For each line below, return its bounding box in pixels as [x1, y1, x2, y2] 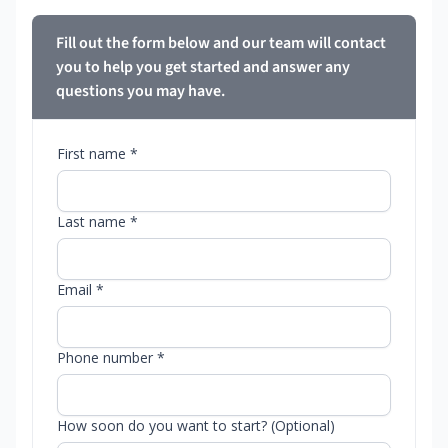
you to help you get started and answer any [56, 56, 350, 79]
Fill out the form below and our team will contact [56, 32, 386, 55]
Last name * [57, 212, 138, 232]
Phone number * [57, 348, 165, 368]
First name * [57, 144, 138, 164]
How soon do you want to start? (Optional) [57, 416, 335, 436]
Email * [57, 280, 104, 300]
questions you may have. [56, 80, 225, 103]
